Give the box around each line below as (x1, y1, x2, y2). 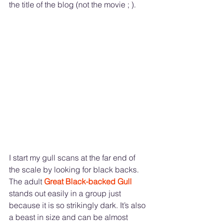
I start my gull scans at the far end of (9, 152, 137, 163)
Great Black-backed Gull (44, 176, 134, 186)
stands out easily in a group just (9, 188, 123, 198)
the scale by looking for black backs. (9, 164, 141, 174)
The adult (9, 176, 44, 186)
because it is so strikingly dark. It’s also (9, 200, 148, 210)
